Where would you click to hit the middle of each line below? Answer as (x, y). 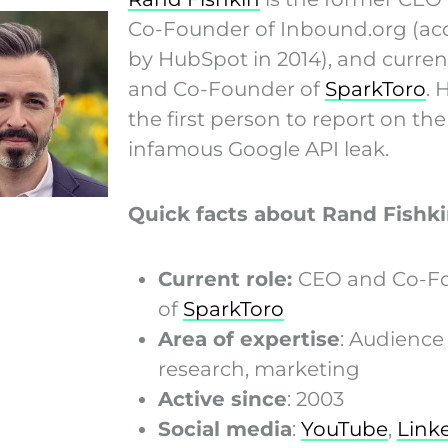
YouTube (344, 428)
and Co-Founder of (226, 88)
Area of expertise (248, 338)
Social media (224, 428)
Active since (222, 398)
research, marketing (258, 368)
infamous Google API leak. (258, 148)
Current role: (227, 278)
